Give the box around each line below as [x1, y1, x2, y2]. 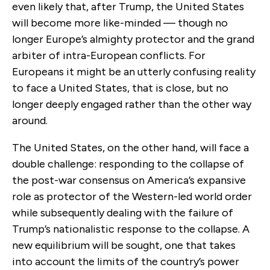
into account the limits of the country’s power [12, 254, 239, 268]
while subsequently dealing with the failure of [12, 206, 233, 219]
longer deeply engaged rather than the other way [12, 97, 251, 111]
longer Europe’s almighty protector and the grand [12, 32, 254, 46]
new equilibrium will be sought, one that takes [12, 238, 236, 252]
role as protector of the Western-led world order [12, 189, 252, 203]
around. [12, 113, 48, 127]
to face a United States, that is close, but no [12, 81, 228, 95]
